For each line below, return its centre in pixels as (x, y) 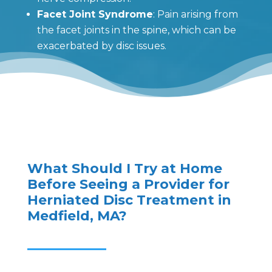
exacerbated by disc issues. (101, 46)
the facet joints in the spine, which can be (136, 30)
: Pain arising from (195, 14)
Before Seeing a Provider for (128, 184)
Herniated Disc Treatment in (129, 200)
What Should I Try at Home (124, 168)
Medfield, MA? (77, 216)
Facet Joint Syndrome (95, 14)
